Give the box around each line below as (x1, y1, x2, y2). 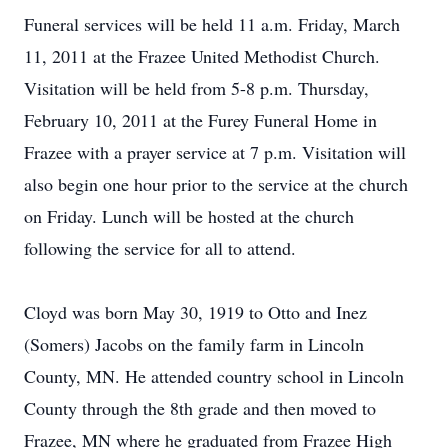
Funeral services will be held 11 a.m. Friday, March (24, 12, 400, 36)
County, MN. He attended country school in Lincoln (24, 364, 404, 388)
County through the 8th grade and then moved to (24, 396, 376, 420)
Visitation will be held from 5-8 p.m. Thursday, (24, 76, 369, 100)
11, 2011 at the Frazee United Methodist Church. (24, 44, 380, 68)
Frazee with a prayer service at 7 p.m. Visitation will (24, 140, 406, 164)
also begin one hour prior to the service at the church (24, 172, 408, 196)
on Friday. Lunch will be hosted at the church (24, 204, 354, 228)
